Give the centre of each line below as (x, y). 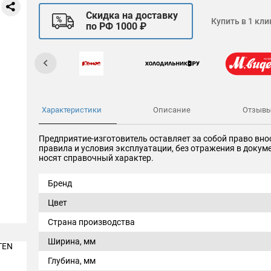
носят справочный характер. (96, 158)
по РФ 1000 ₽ (116, 26)
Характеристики (72, 110)
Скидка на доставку (132, 15)
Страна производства (91, 222)
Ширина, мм (72, 241)
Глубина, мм (72, 261)
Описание (172, 110)
